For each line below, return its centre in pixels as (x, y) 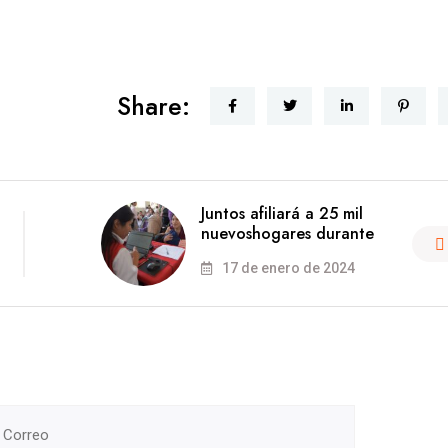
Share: (153, 106)
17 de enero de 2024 (286, 268)
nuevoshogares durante (287, 234)
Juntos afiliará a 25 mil (281, 214)
